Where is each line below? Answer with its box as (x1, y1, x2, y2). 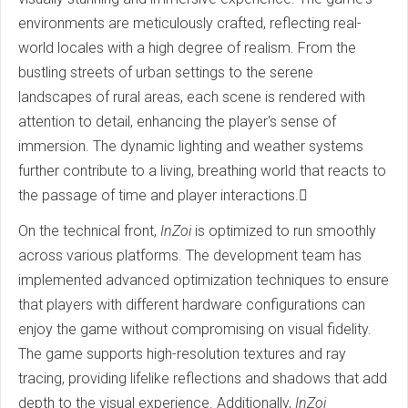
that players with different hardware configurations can (18, 296, 365, 314)
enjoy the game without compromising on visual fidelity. (18, 321, 372, 339)
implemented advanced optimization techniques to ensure (18, 271, 389, 290)
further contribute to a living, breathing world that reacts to (18, 162, 386, 180)
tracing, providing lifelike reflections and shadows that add (18, 370, 387, 388)
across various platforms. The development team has (18, 247, 362, 265)
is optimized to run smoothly (191, 222, 376, 240)
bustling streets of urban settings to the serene (18, 64, 313, 82)
